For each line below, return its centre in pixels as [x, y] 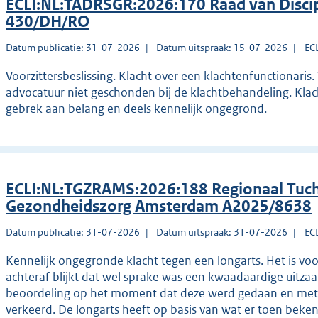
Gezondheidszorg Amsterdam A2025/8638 [159, 207]
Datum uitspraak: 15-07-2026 [222, 48]
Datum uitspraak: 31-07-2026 [222, 232]
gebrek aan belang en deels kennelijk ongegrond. [136, 109]
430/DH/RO [48, 22]
